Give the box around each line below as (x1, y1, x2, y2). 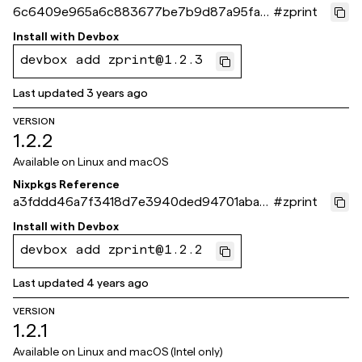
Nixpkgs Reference (13, 178, 120, 191)
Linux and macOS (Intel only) (78, 345, 222, 358)
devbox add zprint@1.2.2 (20, 245, 203, 258)
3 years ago (86, 86, 148, 99)
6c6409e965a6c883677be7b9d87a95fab (13, 5, 268, 19)
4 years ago (86, 276, 149, 289)
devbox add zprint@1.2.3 (20, 55, 203, 68)
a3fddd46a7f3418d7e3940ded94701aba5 (13, 195, 267, 208)
